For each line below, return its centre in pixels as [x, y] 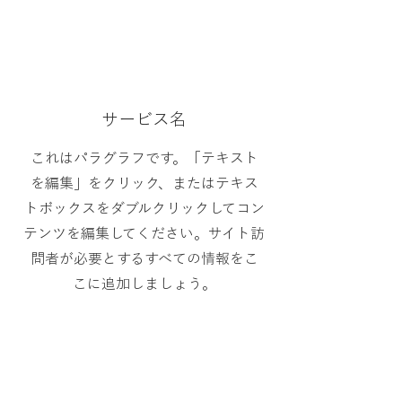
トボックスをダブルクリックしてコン [144, 208]
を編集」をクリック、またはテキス [144, 183]
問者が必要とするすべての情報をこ [144, 258]
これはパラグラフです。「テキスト [144, 158]
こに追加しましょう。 [144, 284]
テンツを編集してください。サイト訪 [144, 233]
